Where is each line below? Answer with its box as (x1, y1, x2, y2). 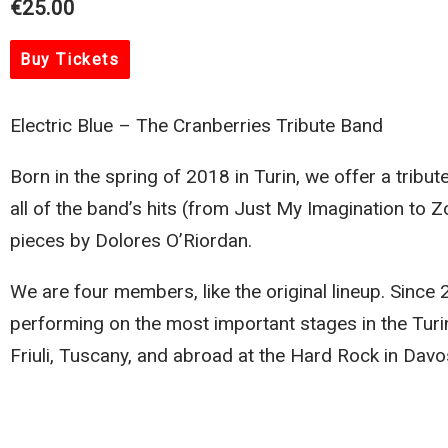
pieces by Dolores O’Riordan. (10, 228, 252, 252)
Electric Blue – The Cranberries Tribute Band (10, 113, 383, 137)
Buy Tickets (20, 50, 120, 70)
